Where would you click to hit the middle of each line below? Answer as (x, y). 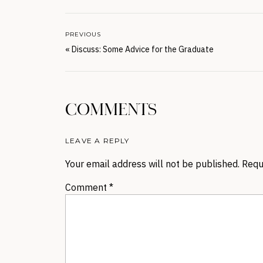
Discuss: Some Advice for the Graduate (143, 49)
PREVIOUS (83, 34)
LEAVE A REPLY (97, 141)
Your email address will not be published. (152, 164)
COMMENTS (111, 110)
